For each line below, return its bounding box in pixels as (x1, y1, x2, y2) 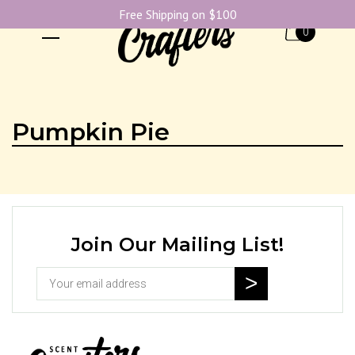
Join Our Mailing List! (71, 233, 284, 256)
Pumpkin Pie (12, 117, 170, 147)
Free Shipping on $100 (118, 6, 237, 22)
